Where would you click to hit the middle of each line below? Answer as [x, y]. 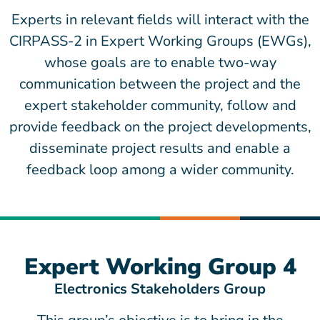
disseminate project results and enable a [160, 148]
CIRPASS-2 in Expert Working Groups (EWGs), [160, 41]
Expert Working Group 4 [160, 267]
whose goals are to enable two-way [160, 62]
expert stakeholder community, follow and [160, 105]
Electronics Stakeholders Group [160, 289]
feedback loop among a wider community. [160, 170]
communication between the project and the [160, 84]
